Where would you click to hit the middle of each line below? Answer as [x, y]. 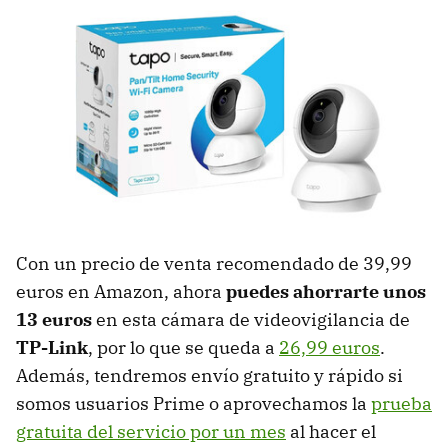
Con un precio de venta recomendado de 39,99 [214, 263]
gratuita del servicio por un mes [151, 431]
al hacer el [331, 431]
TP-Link [52, 347]
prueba [401, 403]
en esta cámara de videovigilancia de [251, 319]
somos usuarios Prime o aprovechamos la [193, 403]
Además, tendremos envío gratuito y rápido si [209, 375]
